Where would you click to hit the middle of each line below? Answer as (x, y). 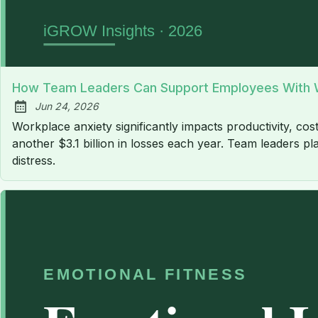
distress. (34, 161)
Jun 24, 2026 (67, 106)
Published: (45, 114)
